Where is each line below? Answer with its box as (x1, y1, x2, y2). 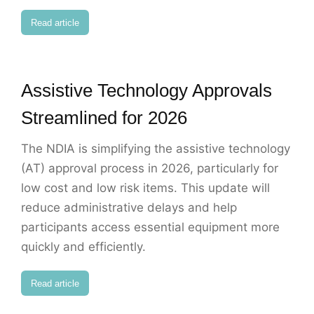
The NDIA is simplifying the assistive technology (21, 142, 290, 156)
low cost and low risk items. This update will (21, 181, 270, 196)
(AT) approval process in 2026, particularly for (21, 161, 278, 176)
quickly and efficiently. (21, 240, 146, 254)
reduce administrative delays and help (21, 200, 237, 215)
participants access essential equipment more (21, 220, 280, 235)
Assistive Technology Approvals (21, 80, 272, 102)
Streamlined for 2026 (21, 107, 187, 129)
